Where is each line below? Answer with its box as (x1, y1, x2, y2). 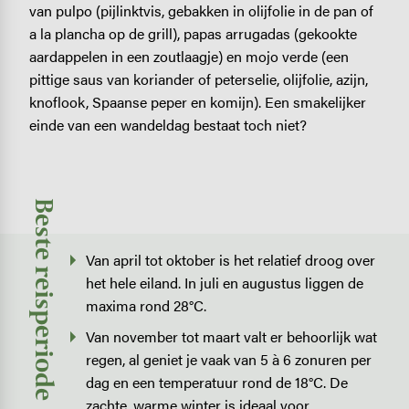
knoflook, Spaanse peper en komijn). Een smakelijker (28, 91, 366, 113)
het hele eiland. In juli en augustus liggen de (86, 272, 364, 294)
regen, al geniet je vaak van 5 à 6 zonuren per (86, 348, 372, 370)
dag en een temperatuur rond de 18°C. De (86, 371, 349, 393)
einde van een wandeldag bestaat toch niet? (28, 114, 307, 136)
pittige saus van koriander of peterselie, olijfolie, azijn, (28, 68, 368, 90)
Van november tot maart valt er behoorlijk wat (86, 325, 378, 347)
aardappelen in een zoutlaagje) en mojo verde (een (28, 46, 349, 68)
